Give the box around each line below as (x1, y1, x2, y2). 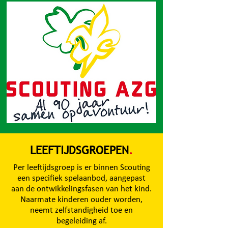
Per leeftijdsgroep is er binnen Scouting (13, 163, 150, 172)
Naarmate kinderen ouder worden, (20, 195, 142, 204)
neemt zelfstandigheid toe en (30, 206, 133, 215)
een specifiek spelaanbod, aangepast (17, 174, 146, 183)
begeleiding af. (56, 217, 107, 225)
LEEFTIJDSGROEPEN (30, 144, 129, 157)
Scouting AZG (46, 5, 113, 19)
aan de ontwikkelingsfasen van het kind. (11, 185, 152, 193)
